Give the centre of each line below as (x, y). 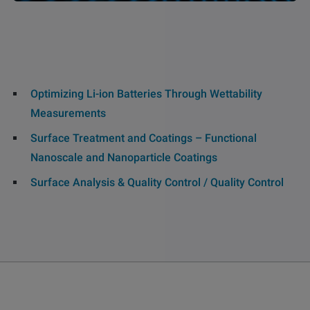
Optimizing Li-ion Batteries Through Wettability (146, 93)
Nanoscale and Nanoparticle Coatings (124, 157)
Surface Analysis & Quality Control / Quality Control (157, 182)
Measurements (68, 113)
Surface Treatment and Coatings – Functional (144, 138)
